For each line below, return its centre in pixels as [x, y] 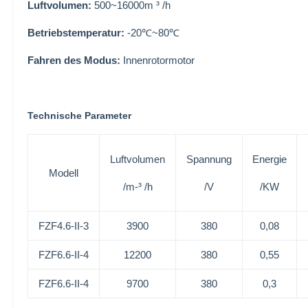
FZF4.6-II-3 [64, 226]
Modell [64, 173]
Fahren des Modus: [74, 60]
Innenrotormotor [157, 60]
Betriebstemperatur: [76, 33]
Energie [269, 159]
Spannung [209, 159]
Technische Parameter [79, 115]
